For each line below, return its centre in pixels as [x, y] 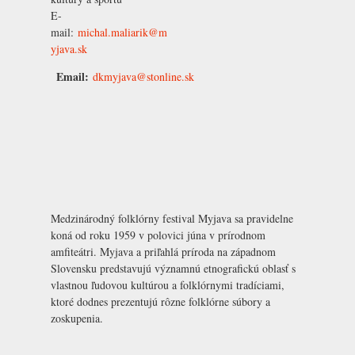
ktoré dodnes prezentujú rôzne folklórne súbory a [160, 301]
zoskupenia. [77, 318]
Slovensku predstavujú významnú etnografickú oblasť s [173, 268]
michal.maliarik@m [122, 32]
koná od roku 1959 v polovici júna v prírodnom [158, 235]
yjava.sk [69, 48]
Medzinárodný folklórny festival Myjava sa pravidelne [172, 218]
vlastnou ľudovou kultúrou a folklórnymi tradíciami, [168, 284]
